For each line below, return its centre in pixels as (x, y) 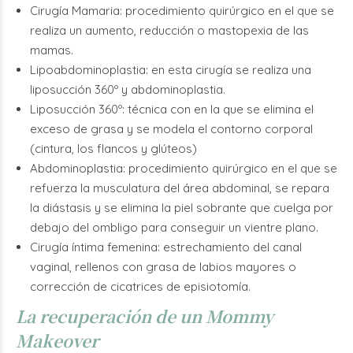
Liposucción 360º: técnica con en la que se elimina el (172, 109)
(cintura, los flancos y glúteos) (113, 149)
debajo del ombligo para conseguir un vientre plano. (174, 227)
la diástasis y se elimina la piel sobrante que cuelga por (182, 208)
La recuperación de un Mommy (145, 316)
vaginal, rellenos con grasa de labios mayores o (163, 267)
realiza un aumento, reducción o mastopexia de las (169, 30)
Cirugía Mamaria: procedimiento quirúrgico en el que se (182, 11)
